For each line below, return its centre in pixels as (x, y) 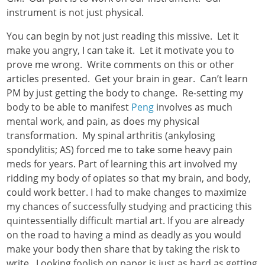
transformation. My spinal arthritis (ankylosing (111, 136)
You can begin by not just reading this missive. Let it (123, 36)
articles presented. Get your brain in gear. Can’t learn (127, 79)
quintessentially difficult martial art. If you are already (126, 221)
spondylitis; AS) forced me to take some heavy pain (120, 150)
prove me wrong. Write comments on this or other (121, 65)
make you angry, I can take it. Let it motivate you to (121, 51)
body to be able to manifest (69, 107)
